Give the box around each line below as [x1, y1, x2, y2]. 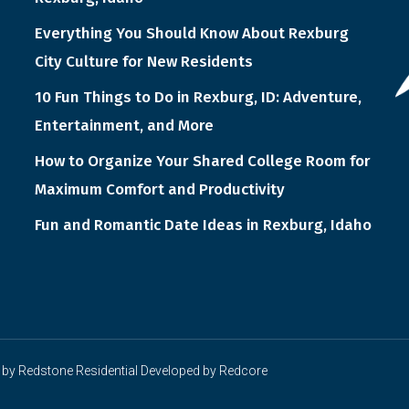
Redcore [219, 363, 267, 379]
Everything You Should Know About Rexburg [34, 24, 349, 44]
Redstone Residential [18, 363, 138, 379]
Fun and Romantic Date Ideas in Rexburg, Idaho [34, 215, 372, 236]
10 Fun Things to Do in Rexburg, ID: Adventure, [34, 88, 362, 108]
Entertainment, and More [34, 116, 214, 136]
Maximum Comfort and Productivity [34, 180, 285, 200]
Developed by [138, 363, 219, 379]
